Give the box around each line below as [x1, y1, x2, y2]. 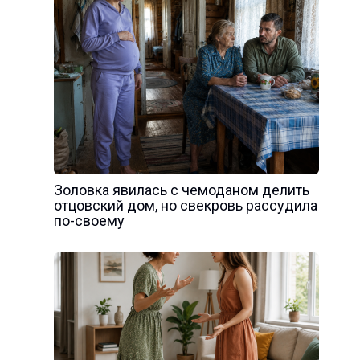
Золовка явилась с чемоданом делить [53, 182, 309, 198]
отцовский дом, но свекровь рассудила [53, 197, 317, 214]
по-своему [53, 212, 125, 229]
